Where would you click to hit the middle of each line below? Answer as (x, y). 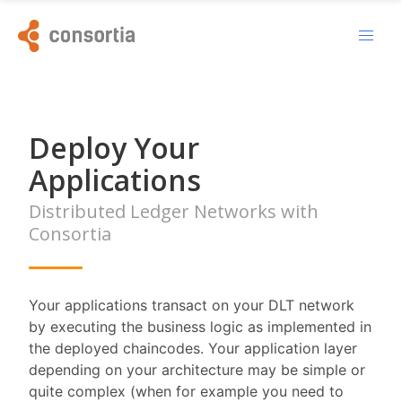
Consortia (70, 233)
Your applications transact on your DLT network (192, 305)
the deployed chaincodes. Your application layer (193, 348)
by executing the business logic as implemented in (200, 326)
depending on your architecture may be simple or (197, 369)
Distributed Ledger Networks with (174, 211)
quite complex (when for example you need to (186, 391)
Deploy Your (114, 147)
